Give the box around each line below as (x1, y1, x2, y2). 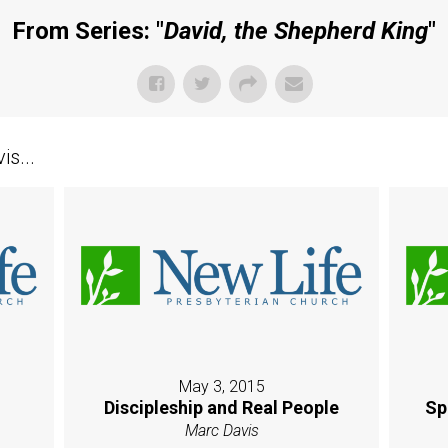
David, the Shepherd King (164, 16, 428, 45)
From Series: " (12, 16, 164, 45)
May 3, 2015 (178, 377, 265, 397)
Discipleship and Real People (104, 397, 340, 419)
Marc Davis (184, 421, 259, 441)
